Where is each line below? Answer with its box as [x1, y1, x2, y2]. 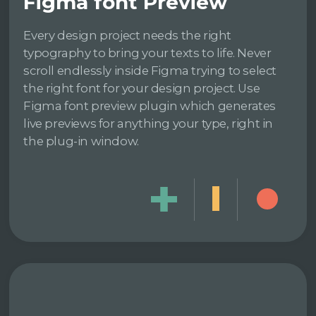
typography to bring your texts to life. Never [23, 45, 272, 60]
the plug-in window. [23, 133, 139, 148]
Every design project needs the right [23, 28, 232, 42]
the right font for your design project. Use [23, 80, 260, 95]
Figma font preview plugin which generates [23, 98, 276, 113]
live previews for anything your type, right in [23, 116, 274, 130]
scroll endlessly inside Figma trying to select [23, 63, 277, 78]
